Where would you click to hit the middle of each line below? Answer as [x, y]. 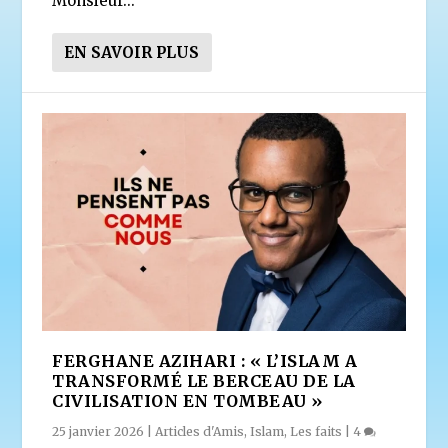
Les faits [316, 432]
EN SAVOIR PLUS [132, 53]
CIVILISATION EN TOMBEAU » [187, 401]
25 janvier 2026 [98, 432]
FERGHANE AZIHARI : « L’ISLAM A [205, 361]
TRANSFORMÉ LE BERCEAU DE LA [204, 381]
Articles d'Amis [200, 432]
